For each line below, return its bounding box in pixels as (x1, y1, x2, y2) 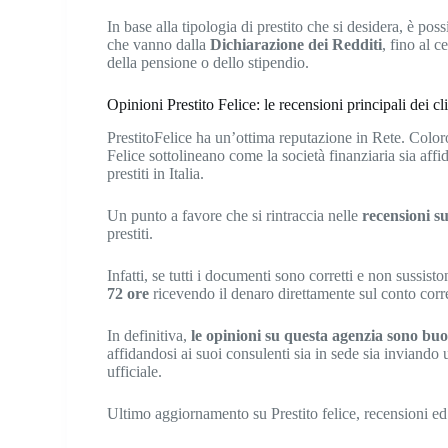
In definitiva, (107, 327, 192, 345)
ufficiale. (107, 363, 163, 381)
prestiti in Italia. (107, 165, 205, 183)
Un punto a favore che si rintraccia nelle (107, 207, 363, 225)
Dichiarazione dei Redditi (210, 36, 383, 54)
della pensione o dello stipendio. (107, 54, 310, 72)
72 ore (107, 285, 150, 303)
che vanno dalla (107, 36, 211, 54)
